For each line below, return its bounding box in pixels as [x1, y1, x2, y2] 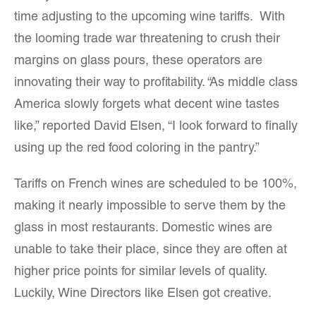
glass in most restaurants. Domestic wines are [14, 222, 272, 235]
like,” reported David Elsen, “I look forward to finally [14, 121, 298, 133]
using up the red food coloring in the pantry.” [14, 142, 260, 155]
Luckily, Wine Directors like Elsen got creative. [14, 288, 272, 300]
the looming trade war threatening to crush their [14, 33, 280, 46]
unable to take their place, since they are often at [14, 244, 287, 257]
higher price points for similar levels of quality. [14, 266, 267, 279]
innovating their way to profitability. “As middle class [14, 77, 298, 90]
